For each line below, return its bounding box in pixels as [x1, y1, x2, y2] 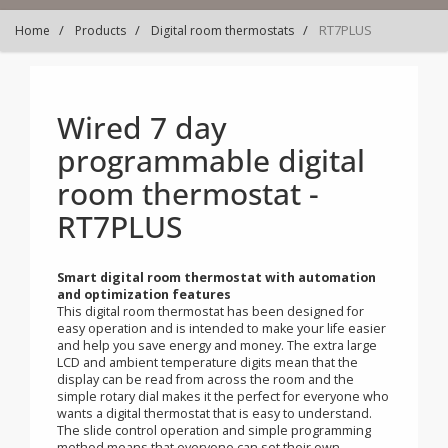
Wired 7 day [63, 168, 253, 215]
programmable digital [63, 205, 406, 251]
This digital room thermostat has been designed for [63, 386, 405, 406]
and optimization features [63, 367, 257, 387]
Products [75, 22, 126, 40]
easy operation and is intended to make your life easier [63, 405, 429, 425]
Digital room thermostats [151, 22, 294, 40]
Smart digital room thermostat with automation [63, 348, 418, 368]
